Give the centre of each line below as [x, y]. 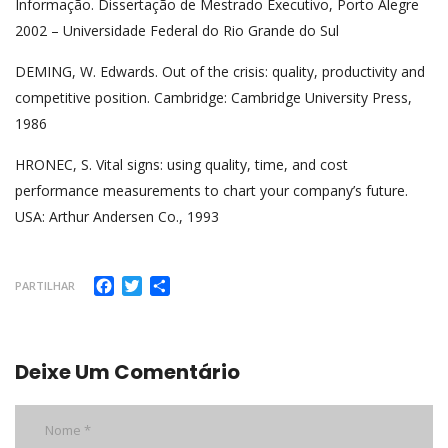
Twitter [169, 283]
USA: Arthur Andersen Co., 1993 [117, 216]
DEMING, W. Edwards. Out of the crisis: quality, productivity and [220, 71]
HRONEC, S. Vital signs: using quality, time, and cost [181, 164]
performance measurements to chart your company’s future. [211, 190]
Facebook [150, 283]
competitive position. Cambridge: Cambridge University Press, [213, 97]
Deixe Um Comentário [127, 371]
